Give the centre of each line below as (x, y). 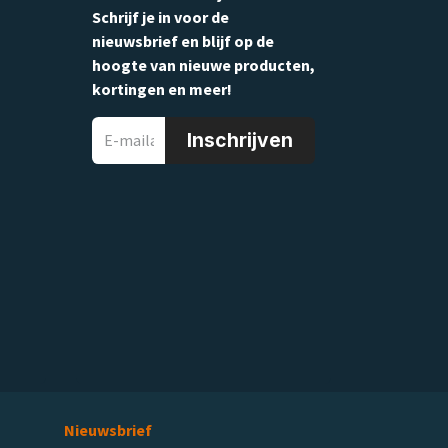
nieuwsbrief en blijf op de (183, 40)
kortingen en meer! (162, 88)
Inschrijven (240, 140)
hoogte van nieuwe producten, (203, 64)
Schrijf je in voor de (160, 16)
